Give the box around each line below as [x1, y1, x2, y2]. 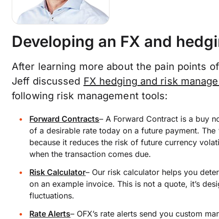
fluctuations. [29, 190, 75, 200]
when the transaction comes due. [29, 149, 152, 159]
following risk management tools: [12, 90, 168, 102]
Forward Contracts [29, 114, 100, 124]
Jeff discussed [12, 75, 84, 87]
